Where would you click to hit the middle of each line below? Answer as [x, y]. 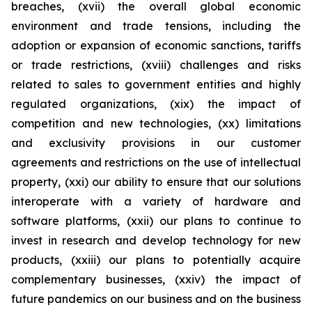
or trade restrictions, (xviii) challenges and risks [156, 65]
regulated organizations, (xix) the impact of [156, 104]
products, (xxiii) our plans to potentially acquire [156, 260]
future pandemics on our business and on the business [156, 299]
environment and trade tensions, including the [156, 26]
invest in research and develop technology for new [156, 240]
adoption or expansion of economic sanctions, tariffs [156, 45]
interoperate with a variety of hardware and [156, 201]
